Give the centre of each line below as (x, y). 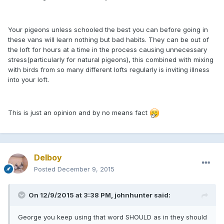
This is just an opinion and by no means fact (79, 112)
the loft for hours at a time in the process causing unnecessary (107, 49)
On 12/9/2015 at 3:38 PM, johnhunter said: (99, 195)
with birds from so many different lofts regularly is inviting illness (109, 69)
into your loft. (28, 79)
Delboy (48, 157)
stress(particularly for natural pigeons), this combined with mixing (111, 59)
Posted (46, 169)
